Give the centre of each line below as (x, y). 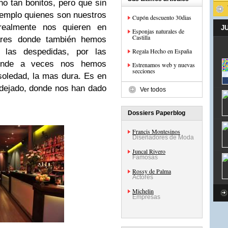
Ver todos (153, 90)
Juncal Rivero (149, 151)
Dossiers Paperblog (156, 113)
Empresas (146, 197)
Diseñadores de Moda (163, 137)
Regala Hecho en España (162, 51)
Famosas (145, 157)
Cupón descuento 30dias (162, 17)
